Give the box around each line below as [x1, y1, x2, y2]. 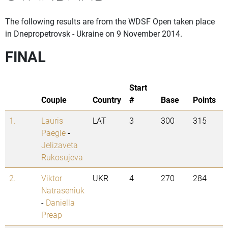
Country [93, 94, 121, 105]
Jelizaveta [41, 139, 78, 151]
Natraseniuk [41, 185, 84, 196]
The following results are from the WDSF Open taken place [5, 16, 215, 27]
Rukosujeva [41, 152, 83, 163]
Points [193, 94, 216, 105]
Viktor [41, 173, 62, 184]
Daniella [46, 197, 75, 208]
